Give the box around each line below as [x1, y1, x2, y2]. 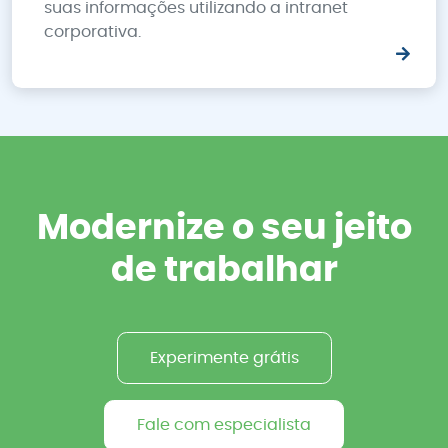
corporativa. [44, 24, 141, 40]
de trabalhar [110, 253, 338, 288]
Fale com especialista [137, 417, 311, 434]
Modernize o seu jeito [36, 211, 412, 246]
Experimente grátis [149, 349, 299, 366]
